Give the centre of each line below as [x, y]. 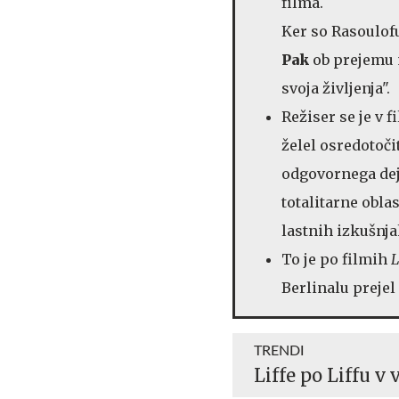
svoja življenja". [336, 88]
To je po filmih [336, 259]
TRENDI [279, 350]
